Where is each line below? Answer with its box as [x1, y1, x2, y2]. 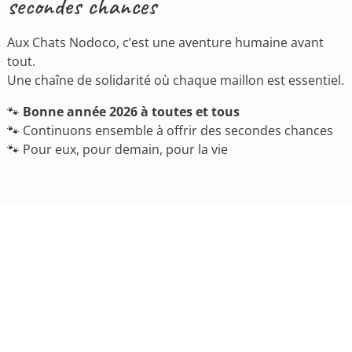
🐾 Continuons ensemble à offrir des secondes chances [6, 122, 333, 139]
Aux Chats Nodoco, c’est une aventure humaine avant [6, 34, 324, 51]
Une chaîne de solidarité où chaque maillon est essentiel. [6, 71, 344, 89]
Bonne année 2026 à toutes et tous [22, 103, 240, 120]
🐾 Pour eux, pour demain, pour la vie [6, 141, 228, 158]
